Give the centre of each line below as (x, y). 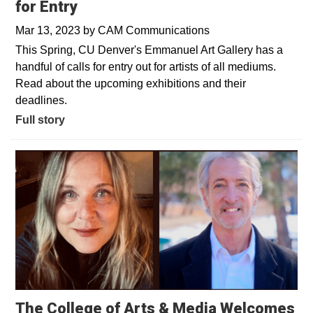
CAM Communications (154, 30)
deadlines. (41, 100)
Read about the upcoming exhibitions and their (131, 83)
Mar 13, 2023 (49, 30)
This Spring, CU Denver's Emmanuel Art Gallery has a (149, 50)
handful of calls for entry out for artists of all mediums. (146, 67)
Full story (40, 120)
